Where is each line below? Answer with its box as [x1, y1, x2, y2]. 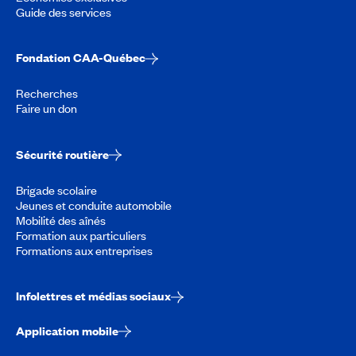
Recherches [16, 85, 78, 102]
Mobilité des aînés [16, 211, 106, 228]
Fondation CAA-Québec [16, 49, 145, 66]
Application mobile [16, 322, 118, 339]
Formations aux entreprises [16, 242, 153, 258]
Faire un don [16, 100, 77, 117]
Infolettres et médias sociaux [16, 288, 171, 304]
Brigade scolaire [16, 181, 97, 198]
